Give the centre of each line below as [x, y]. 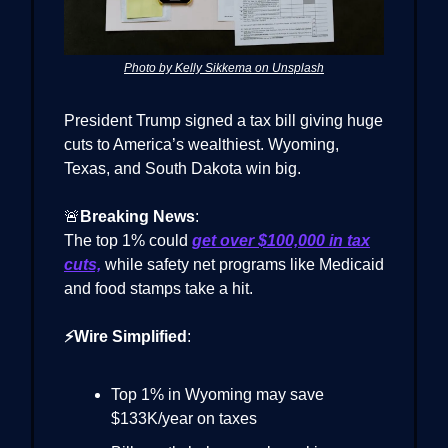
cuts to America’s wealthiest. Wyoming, [201, 144]
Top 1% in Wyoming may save [217, 394]
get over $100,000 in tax [281, 240]
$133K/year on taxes [184, 418]
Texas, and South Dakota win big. [182, 168]
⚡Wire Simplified [125, 336]
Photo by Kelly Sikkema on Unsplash [224, 67]
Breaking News [137, 216]
